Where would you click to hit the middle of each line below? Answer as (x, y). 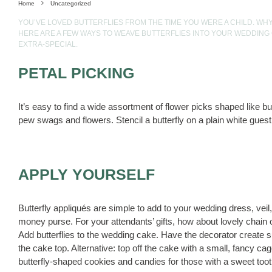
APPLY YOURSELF (87, 174)
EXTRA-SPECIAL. (48, 44)
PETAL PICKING (76, 73)
